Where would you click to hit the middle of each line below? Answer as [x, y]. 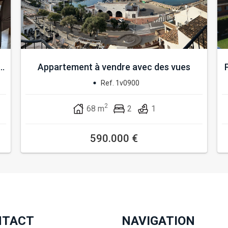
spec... [114, 78]
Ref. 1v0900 [120, 83]
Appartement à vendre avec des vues [114, 67]
